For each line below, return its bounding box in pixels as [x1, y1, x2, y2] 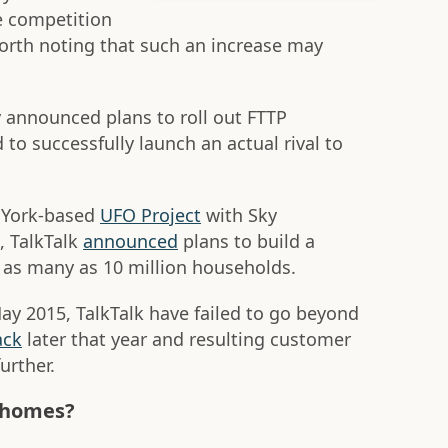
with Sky [201, 203, 277, 228]
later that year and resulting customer [22, 327, 351, 352]
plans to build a [178, 229, 315, 254]
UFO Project [100, 203, 201, 228]
